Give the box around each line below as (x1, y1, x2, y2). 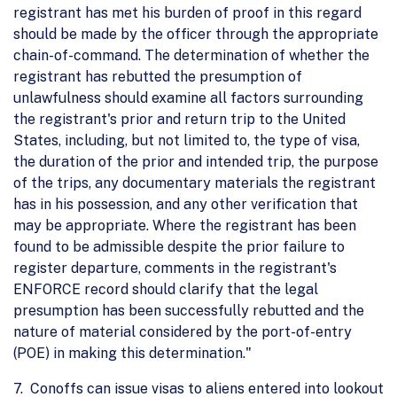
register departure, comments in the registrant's (13, 259, 337, 276)
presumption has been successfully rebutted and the (13, 301, 364, 319)
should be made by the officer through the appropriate (13, 25, 378, 43)
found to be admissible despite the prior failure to (13, 237, 345, 255)
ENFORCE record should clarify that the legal (13, 280, 318, 298)
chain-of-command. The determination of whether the (13, 46, 370, 64)
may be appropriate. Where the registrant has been (13, 216, 356, 234)
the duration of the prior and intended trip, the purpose (13, 152, 378, 170)
